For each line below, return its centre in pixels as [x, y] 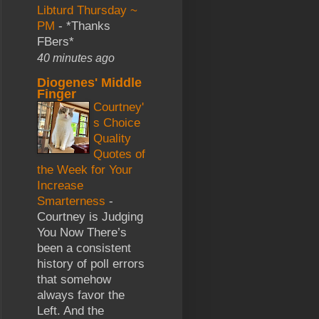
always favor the [81, 295]
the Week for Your [85, 169]
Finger [57, 94]
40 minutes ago [76, 57]
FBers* [56, 41]
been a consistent [84, 248]
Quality [112, 138]
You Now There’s [82, 232]
